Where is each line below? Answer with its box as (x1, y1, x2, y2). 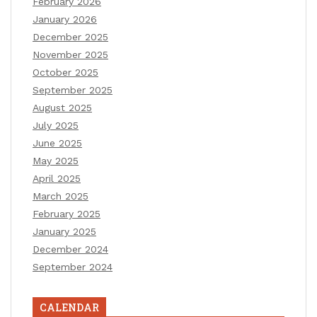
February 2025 (33, 208, 100, 220)
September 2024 (33, 261, 113, 273)
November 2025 (33, 49, 108, 61)
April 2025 (33, 173, 81, 185)
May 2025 (33, 155, 79, 167)
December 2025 (33, 31, 108, 43)
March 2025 (33, 190, 88, 202)
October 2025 (33, 67, 98, 79)
